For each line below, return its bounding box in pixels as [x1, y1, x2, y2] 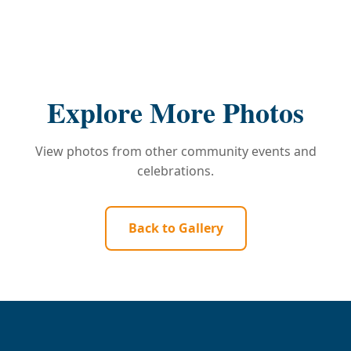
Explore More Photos [47, 92, 304, 132]
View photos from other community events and [34, 143, 317, 160]
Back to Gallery [128, 219, 223, 237]
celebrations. [137, 162, 214, 179]
